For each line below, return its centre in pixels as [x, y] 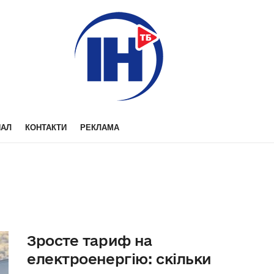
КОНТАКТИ [46, 128]
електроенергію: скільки [119, 259]
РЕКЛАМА [100, 128]
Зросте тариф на [90, 240]
